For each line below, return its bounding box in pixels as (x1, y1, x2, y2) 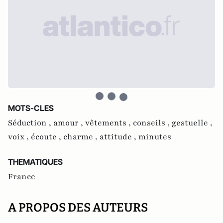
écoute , (31, 131, 63, 142)
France (8, 171, 35, 182)
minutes (138, 131, 171, 142)
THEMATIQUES (8, 156, 63, 167)
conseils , (133, 117, 172, 128)
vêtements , (85, 117, 133, 128)
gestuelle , (172, 117, 213, 128)
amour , (53, 117, 85, 128)
